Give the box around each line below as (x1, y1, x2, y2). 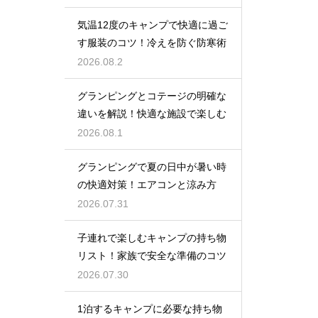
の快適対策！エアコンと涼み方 (77, 178, 216, 190)
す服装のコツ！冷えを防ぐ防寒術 (77, 36, 226, 48)
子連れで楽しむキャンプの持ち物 (77, 231, 226, 243)
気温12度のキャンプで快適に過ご (77, 18, 228, 31)
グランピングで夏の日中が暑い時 (77, 160, 226, 172)
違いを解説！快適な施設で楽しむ (77, 107, 226, 119)
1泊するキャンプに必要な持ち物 (77, 302, 222, 314)
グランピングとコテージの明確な (77, 89, 226, 102)
